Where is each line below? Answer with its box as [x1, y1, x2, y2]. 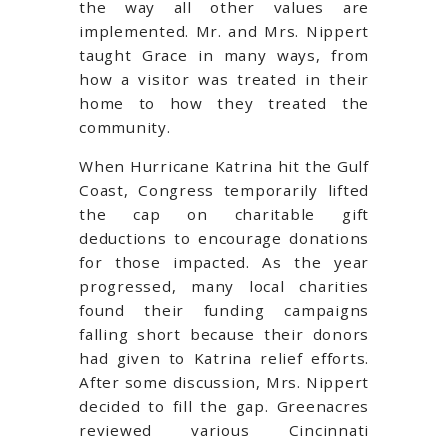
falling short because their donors [79, 324, 369, 345]
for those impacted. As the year [79, 252, 369, 273]
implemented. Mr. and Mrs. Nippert [79, 21, 369, 42]
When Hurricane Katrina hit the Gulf [79, 156, 369, 177]
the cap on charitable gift [79, 204, 369, 225]
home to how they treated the [79, 93, 369, 114]
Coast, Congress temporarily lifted [79, 180, 369, 201]
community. [79, 117, 171, 138]
